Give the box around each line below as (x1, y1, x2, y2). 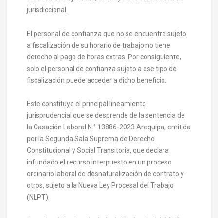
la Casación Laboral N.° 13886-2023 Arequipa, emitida (27, 123, 191, 131)
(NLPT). (27, 193, 51, 201)
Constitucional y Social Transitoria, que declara (27, 146, 169, 154)
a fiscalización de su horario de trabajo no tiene (27, 41, 170, 49)
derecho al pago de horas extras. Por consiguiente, (27, 53, 181, 61)
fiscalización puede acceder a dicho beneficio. (27, 76, 168, 84)
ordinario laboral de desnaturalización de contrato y (27, 169, 184, 178)
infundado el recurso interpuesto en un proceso (27, 158, 172, 166)
